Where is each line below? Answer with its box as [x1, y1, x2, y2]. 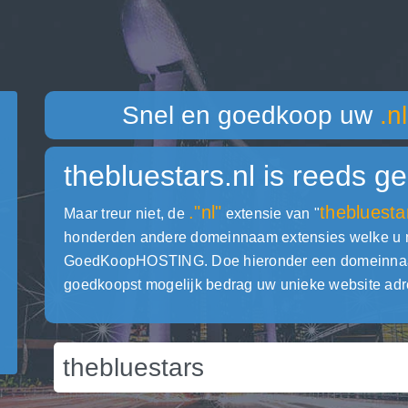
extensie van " [221, 206, 320, 221]
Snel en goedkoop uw [122, 101, 380, 129]
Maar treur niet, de [64, 206, 189, 221]
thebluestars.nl [64, 159, 255, 192]
